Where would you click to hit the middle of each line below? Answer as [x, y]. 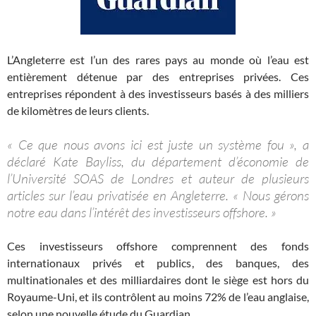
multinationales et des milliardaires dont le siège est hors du [158, 280]
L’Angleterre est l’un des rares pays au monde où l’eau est [158, 60]
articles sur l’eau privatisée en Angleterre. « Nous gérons [158, 195]
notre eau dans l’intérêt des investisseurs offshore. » [142, 212]
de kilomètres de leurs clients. [78, 110]
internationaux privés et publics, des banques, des [158, 263]
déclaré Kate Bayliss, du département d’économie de [158, 162]
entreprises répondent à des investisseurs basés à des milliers [158, 93]
